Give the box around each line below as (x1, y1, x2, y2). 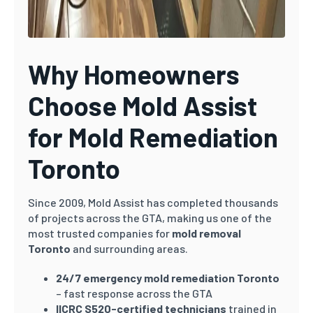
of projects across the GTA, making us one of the (28, 211, 272, 224)
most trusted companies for (28, 226, 172, 240)
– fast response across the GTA (56, 286, 212, 300)
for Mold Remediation (28, 121, 278, 153)
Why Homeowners (28, 58, 240, 90)
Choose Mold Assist (28, 89, 257, 122)
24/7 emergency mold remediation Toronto (56, 271, 279, 284)
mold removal (172, 226, 241, 240)
